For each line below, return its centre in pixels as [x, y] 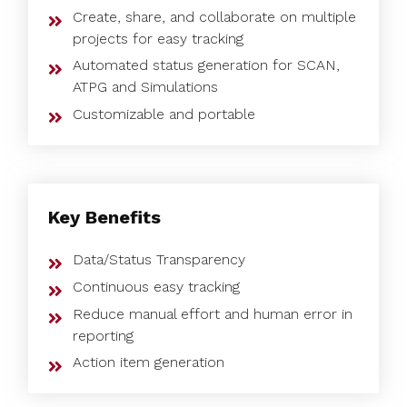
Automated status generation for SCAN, [207, 65]
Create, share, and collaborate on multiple [215, 17]
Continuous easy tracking [157, 287]
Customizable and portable [164, 114]
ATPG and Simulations [146, 87]
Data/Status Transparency [159, 260]
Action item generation [149, 362]
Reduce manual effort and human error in [213, 313]
